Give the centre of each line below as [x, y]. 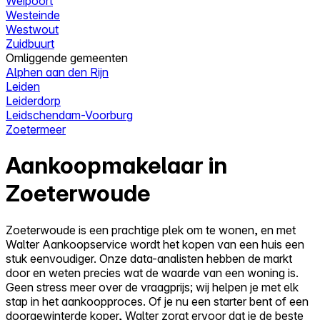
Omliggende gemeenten [67, 57]
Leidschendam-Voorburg [69, 115]
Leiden [23, 86]
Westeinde [33, 15]
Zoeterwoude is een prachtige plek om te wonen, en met [151, 230]
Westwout [32, 29]
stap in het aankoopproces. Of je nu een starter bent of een [157, 301]
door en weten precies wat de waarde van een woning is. [152, 272]
